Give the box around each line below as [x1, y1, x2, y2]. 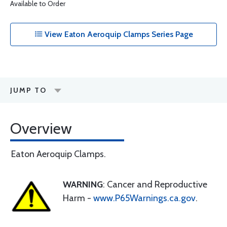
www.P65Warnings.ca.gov [93, 193, 196, 204]
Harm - [63, 193, 93, 204]
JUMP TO [10, 86, 47, 95]
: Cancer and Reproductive [103, 179, 207, 190]
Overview [10, 119, 72, 138]
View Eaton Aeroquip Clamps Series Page [42, 29, 193, 39]
